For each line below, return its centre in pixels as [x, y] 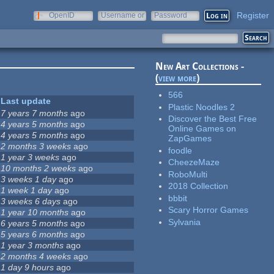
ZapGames [190, 139]
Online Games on [202, 129]
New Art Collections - [200, 67]
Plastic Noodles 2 [202, 107]
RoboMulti [188, 174]
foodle [180, 150]
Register [253, 15]
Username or [123, 15]
